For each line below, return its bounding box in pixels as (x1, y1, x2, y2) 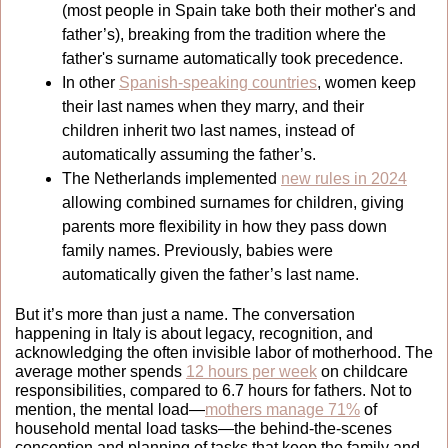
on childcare (317, 362, 408, 380)
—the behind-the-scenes (218, 419, 392, 437)
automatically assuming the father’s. (62, 145, 316, 163)
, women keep (317, 73, 416, 91)
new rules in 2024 (281, 169, 407, 187)
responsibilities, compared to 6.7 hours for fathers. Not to (15, 381, 412, 399)
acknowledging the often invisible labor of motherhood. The (15, 343, 433, 361)
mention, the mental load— (15, 400, 205, 418)
